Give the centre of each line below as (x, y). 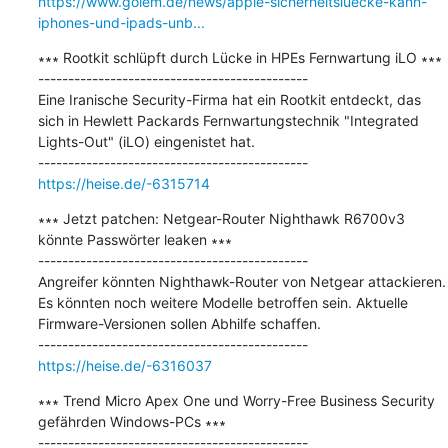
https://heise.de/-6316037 (124, 365)
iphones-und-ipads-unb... (121, 22)
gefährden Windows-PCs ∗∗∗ (131, 421)
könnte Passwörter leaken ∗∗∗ (134, 239)
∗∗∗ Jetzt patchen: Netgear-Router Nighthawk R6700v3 (221, 218)
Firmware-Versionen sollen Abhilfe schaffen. (179, 323)
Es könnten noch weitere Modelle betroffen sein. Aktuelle (222, 302)
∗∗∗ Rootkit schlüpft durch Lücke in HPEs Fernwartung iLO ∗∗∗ (239, 57)
